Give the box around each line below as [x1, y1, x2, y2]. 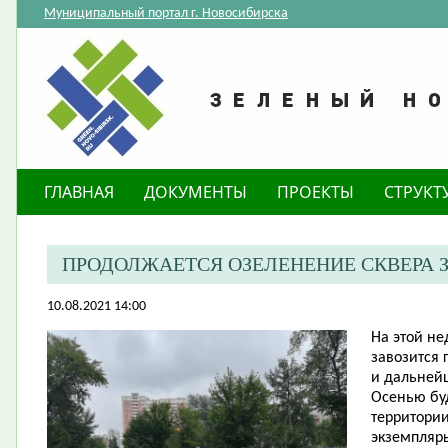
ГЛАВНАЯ [44, 181, 114, 203]
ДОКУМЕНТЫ [144, 181, 247, 203]
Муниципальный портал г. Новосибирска [44, 6, 288, 21]
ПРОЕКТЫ [277, 181, 354, 203]
